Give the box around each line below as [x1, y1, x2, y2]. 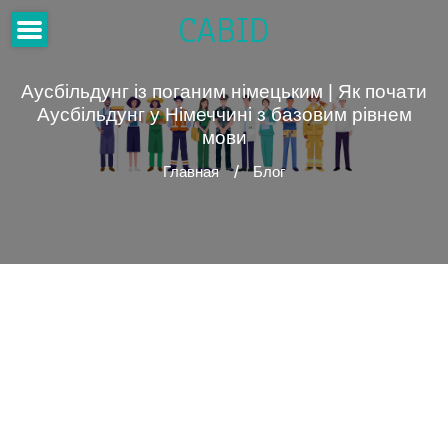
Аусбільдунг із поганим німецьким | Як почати [21, 81, 427, 102]
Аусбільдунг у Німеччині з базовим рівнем [36, 104, 412, 125]
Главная [163, 163, 219, 181]
